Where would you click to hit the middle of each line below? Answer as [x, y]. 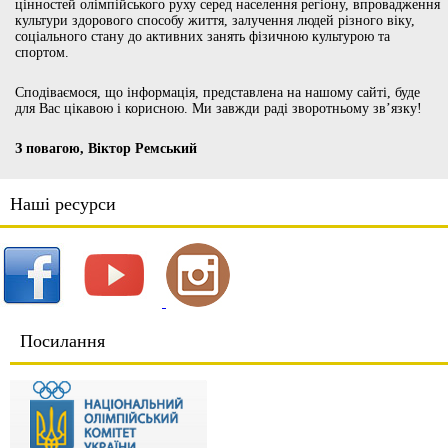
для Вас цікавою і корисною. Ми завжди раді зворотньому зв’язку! [218, 109]
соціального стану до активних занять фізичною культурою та [202, 37]
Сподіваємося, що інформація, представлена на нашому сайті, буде [217, 93]
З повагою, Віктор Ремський [106, 149]
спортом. [42, 53]
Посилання [62, 340]
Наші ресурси [63, 204]
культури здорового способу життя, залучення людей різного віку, [215, 21]
